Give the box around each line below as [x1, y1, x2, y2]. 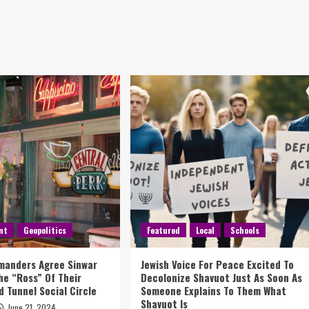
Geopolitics [23, 224, 67, 236]
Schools [230, 224, 259, 236]
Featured [146, 224, 180, 236]
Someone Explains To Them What [140, 283, 286, 298]
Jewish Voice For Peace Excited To [140, 257, 294, 272]
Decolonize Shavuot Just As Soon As [140, 270, 302, 285]
